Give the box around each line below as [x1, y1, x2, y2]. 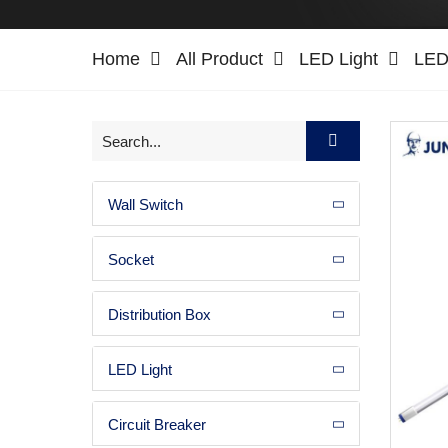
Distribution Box [108, 305, 211, 322]
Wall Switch [108, 195, 183, 212]
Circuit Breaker [108, 415, 206, 432]
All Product [176, 49, 263, 69]
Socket [108, 250, 154, 267]
